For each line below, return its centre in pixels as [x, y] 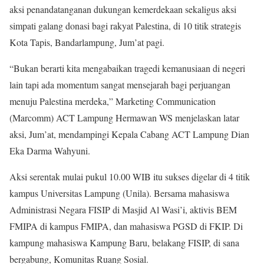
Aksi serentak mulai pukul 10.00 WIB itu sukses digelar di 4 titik [130, 176]
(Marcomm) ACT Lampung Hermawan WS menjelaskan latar [124, 117]
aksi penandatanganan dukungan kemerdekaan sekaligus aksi [123, 9]
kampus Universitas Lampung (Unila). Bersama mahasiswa [119, 193]
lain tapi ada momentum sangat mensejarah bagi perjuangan [120, 84]
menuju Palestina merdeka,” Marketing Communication [113, 101]
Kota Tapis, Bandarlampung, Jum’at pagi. [87, 42]
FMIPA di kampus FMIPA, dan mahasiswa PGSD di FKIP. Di [126, 226]
